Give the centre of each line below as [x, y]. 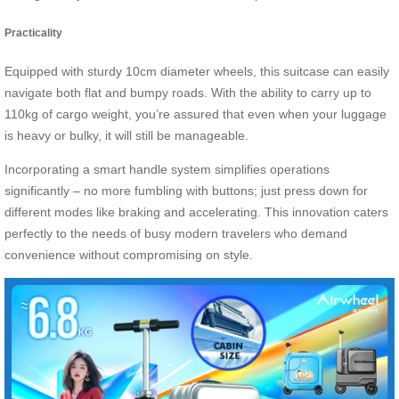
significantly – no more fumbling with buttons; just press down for [186, 191]
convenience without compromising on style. [129, 255]
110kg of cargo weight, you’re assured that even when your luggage [195, 114]
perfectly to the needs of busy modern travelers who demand [176, 234]
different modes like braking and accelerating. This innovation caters [196, 212]
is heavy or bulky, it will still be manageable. [126, 136]
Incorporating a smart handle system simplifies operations [167, 170]
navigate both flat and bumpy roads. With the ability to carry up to [188, 93]
